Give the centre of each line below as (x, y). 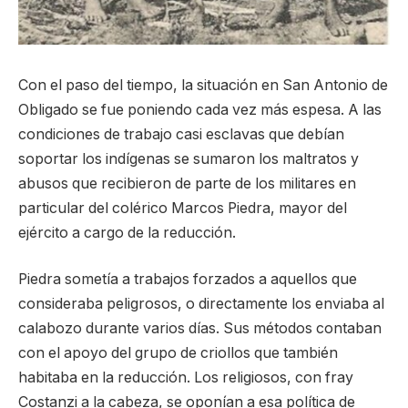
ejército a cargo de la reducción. (127, 232)
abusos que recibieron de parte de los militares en (187, 183)
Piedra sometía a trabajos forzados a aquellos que (188, 280)
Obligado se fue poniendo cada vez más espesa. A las (200, 109)
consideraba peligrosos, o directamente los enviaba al (201, 304)
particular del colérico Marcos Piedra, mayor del (183, 208)
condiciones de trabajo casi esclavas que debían (181, 134)
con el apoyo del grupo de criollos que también (178, 353)
